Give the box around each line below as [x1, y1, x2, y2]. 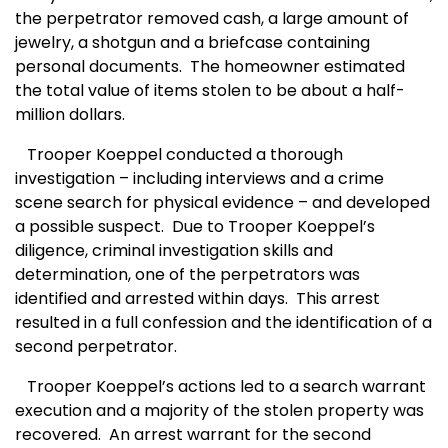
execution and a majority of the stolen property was [15, 399, 424, 423]
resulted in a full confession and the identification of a [15, 311, 432, 335]
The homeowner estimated [190, 55, 405, 79]
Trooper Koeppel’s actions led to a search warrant [15, 375, 426, 399]
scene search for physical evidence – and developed [15, 191, 430, 215]
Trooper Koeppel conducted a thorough [15, 143, 343, 167]
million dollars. [15, 103, 125, 127]
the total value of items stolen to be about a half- [15, 79, 405, 103]
